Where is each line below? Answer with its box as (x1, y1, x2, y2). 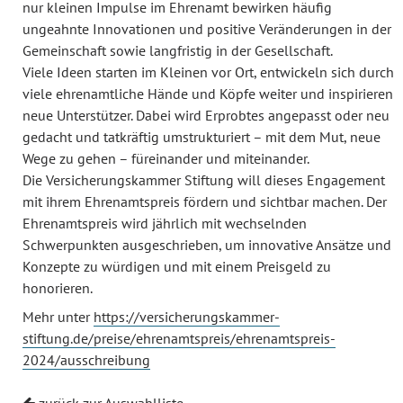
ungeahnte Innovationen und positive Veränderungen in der (22, 20, 391, 38)
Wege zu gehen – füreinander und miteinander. (22, 149, 309, 167)
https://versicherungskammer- (94, 308, 280, 326)
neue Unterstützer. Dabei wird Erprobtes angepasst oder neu (22, 106, 390, 124)
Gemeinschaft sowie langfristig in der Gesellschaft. (22, 41, 333, 59)
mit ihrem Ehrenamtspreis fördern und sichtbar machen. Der (22, 193, 387, 210)
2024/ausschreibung (22, 351, 150, 369)
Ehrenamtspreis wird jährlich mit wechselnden (22, 214, 307, 232)
